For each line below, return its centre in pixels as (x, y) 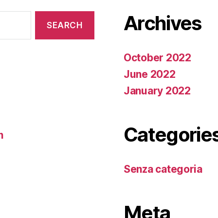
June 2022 (150, 74)
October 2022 (157, 58)
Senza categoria (163, 169)
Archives (163, 23)
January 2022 (157, 91)
